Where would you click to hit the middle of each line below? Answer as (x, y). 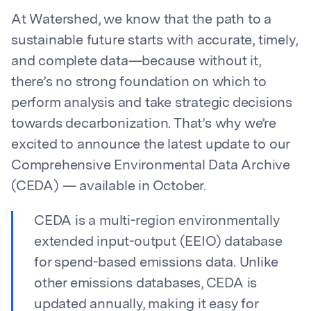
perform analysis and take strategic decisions (152, 103)
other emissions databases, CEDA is (146, 284)
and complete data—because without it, (136, 62)
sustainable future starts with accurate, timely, (154, 41)
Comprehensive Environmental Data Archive (151, 166)
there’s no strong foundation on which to (139, 83)
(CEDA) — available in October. (109, 187)
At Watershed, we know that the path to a (141, 20)
